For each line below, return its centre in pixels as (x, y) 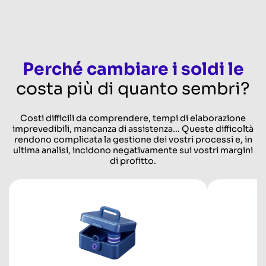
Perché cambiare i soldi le (133, 69)
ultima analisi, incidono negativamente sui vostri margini (133, 150)
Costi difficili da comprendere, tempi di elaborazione (133, 118)
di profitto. (133, 161)
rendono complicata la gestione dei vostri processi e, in (133, 139)
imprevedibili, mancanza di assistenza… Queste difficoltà (133, 129)
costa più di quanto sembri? (133, 88)
